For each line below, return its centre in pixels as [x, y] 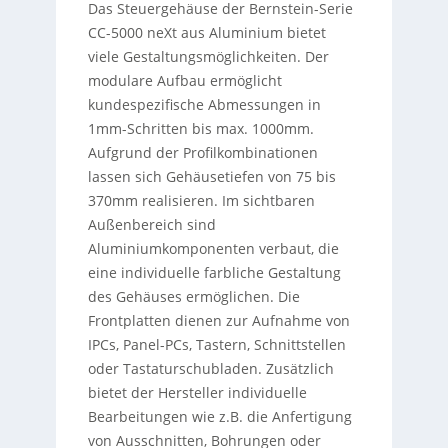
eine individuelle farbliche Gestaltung [214, 273]
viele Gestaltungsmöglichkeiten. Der [208, 57]
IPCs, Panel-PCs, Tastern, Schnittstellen [216, 345]
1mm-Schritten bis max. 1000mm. [200, 129]
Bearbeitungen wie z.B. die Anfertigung [219, 417]
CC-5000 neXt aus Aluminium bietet [206, 33]
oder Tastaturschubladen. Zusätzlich [210, 369]
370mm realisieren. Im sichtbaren [201, 201]
